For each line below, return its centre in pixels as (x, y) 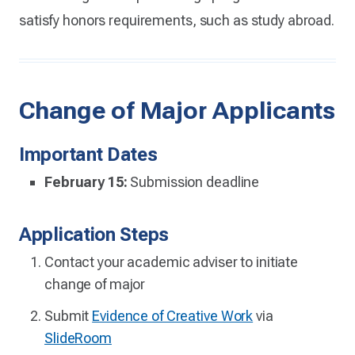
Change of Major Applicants (177, 110)
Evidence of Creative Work (173, 315)
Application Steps (94, 234)
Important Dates (88, 154)
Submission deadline (193, 181)
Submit (69, 315)
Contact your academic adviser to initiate (172, 261)
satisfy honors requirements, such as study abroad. (177, 20)
